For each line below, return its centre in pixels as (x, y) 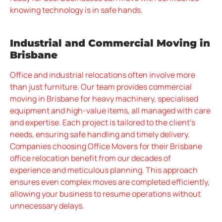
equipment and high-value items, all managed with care (110, 110)
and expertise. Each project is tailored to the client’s (103, 122)
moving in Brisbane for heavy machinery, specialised (104, 98)
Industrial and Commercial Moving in (110, 43)
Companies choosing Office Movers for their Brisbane (106, 146)
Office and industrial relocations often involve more (103, 75)
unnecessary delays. (47, 205)
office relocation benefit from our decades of (90, 158)
